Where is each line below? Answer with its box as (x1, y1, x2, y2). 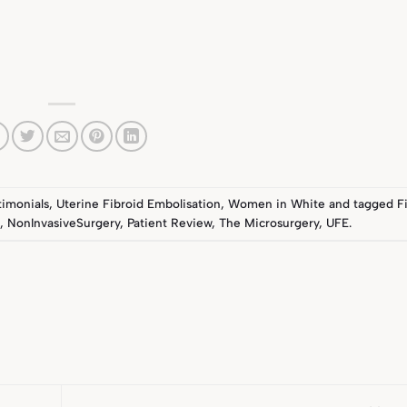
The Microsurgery (219, 215, 320, 231)
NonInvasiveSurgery (7, 215, 121, 231)
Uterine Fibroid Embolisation (55, 196, 221, 212)
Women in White (227, 196, 325, 212)
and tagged (324, 196, 397, 212)
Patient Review (127, 215, 213, 231)
